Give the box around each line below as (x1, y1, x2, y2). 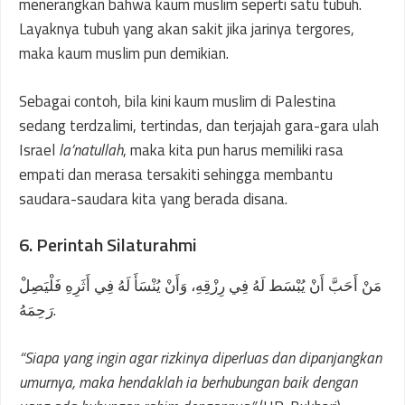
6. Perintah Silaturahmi (19, 231, 197, 259)
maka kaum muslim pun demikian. (19, 42, 229, 65)
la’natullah (59, 137, 123, 162)
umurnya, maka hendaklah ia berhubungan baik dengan (19, 370, 357, 394)
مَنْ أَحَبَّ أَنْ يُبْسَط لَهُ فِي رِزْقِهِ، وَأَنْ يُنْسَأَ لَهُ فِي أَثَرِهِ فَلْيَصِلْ (19, 274, 381, 297)
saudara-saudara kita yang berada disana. (19, 186, 287, 211)
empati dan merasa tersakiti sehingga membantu (19, 162, 333, 186)
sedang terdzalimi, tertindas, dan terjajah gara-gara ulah (19, 113, 379, 137)
